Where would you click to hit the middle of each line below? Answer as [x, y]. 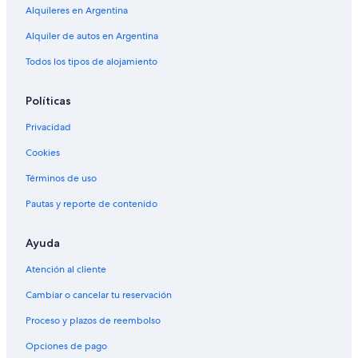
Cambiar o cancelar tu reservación [99, 295]
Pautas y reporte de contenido [91, 204]
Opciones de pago [66, 346]
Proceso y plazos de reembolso [93, 321]
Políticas [48, 101]
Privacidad [48, 127]
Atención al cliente [66, 270]
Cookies [43, 153]
